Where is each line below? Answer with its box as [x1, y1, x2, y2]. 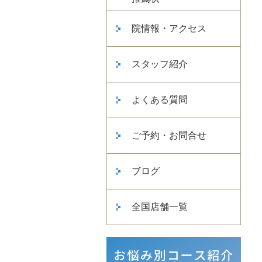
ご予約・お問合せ [132, 130, 206, 140]
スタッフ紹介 [132, 59, 188, 69]
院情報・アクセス [132, 23, 206, 33]
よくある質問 [132, 95, 188, 105]
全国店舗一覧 [132, 202, 188, 212]
